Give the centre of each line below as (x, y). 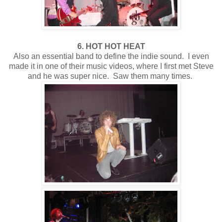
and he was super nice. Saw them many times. (111, 76)
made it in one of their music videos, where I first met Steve (111, 66)
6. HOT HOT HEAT (111, 46)
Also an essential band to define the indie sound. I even (111, 56)
